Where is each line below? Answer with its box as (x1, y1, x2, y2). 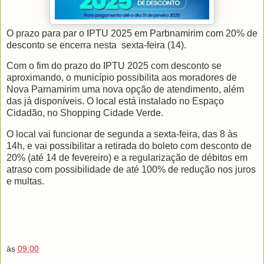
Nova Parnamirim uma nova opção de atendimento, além (6, 84, 244, 95)
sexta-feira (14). (121, 39, 186, 50)
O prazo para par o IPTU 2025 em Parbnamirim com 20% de (6, 28, 258, 38)
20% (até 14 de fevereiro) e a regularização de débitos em (6, 153, 247, 163)
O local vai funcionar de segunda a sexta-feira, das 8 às (6, 129, 237, 140)
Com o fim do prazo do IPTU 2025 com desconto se (6, 61, 222, 71)
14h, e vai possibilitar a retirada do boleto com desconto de (6, 141, 252, 151)
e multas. (6, 176, 44, 187)
